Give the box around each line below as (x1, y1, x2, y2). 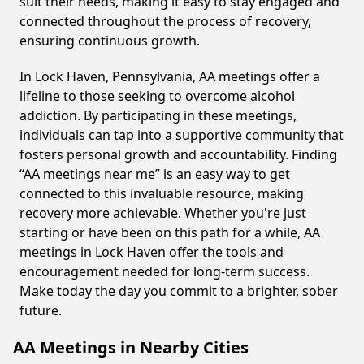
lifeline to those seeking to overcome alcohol (19, 87, 295, 105)
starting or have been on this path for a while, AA (19, 223, 320, 241)
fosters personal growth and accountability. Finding (19, 145, 337, 163)
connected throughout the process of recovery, (19, 12, 311, 30)
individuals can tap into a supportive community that (19, 126, 344, 144)
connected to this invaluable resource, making (19, 184, 304, 202)
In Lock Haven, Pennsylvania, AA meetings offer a (19, 67, 320, 85)
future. (19, 301, 62, 319)
